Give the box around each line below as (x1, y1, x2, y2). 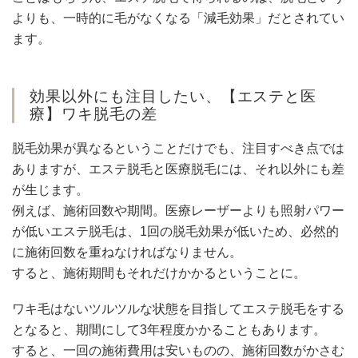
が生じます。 (12, 183, 89, 197)
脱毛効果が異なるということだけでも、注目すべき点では (12, 141, 344, 156)
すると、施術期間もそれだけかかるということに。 (12, 266, 306, 280)
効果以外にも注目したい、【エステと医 (30, 88, 317, 105)
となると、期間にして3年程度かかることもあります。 (12, 323, 326, 337)
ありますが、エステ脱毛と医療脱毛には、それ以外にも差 (12, 162, 344, 177)
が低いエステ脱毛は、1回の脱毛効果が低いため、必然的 (12, 225, 339, 239)
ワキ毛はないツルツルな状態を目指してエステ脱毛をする (12, 302, 344, 316)
